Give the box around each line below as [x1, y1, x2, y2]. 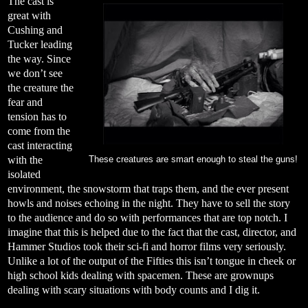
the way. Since [8, 52, 71, 65]
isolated [8, 168, 41, 180]
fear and [8, 96, 43, 108]
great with [8, 9, 51, 21]
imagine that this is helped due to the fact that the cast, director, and [8, 225, 296, 238]
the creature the [8, 81, 74, 93]
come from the [8, 124, 70, 137]
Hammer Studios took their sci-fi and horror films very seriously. [8, 240, 286, 252]
